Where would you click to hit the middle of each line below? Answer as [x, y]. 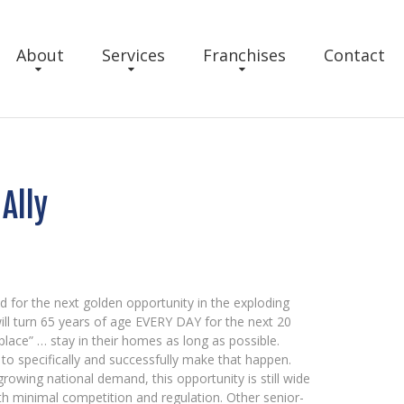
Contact [354, 55]
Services [133, 55]
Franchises [244, 55]
